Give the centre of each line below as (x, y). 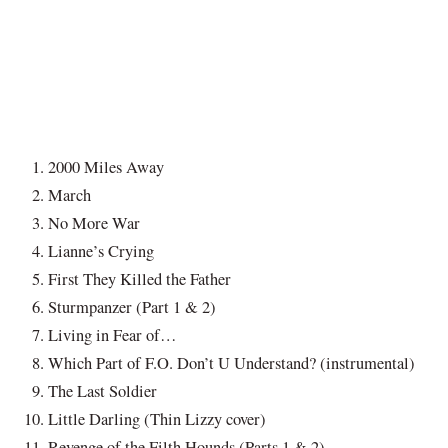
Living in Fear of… (112, 335)
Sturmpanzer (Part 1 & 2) (132, 307)
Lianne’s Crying (101, 251)
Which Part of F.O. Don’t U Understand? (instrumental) (231, 363)
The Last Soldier (102, 391)
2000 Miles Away (106, 167)
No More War (94, 223)
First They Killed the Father (139, 279)
